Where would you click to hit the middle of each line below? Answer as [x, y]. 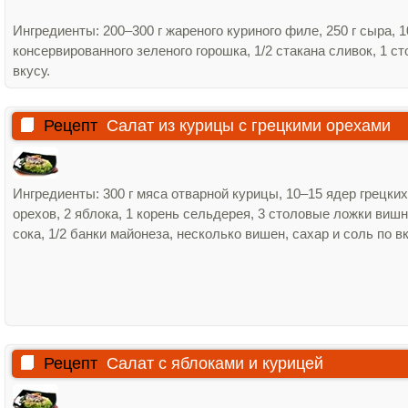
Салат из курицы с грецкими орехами [249, 126]
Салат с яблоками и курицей [215, 363]
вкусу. [31, 71]
